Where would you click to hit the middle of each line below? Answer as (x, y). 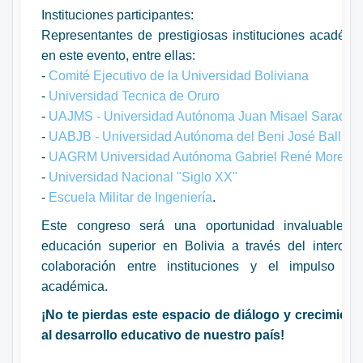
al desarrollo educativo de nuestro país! (163, 335)
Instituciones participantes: (117, 15)
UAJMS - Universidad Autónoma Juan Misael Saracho (204, 116)
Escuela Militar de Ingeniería (130, 197)
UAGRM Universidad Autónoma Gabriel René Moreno (204, 156)
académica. (75, 286)
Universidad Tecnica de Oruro (134, 96)
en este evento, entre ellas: (118, 55)
